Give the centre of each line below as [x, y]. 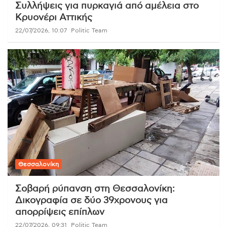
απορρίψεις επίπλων [60, 213]
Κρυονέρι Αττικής [54, 17]
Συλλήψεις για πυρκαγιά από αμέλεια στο [107, 6]
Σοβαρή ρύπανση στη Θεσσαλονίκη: [95, 189]
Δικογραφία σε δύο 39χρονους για [91, 201]
